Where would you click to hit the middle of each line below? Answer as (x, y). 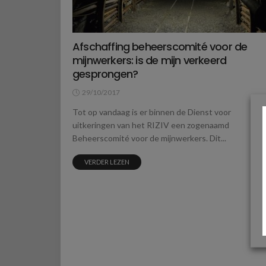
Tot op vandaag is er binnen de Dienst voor (152, 112)
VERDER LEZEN (107, 162)
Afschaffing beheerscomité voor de (160, 47)
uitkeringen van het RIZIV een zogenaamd (151, 125)
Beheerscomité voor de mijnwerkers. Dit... (149, 138)
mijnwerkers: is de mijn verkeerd (150, 61)
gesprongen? (105, 74)
